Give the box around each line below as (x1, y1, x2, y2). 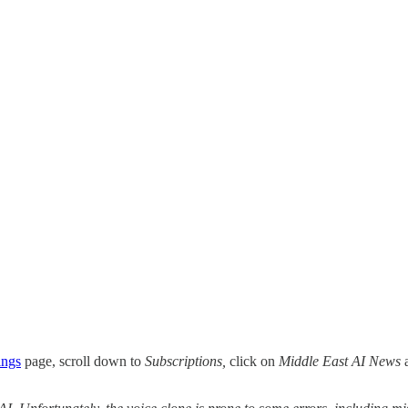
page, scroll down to (21, 352, 145, 369)
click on (229, 352, 279, 369)
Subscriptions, (145, 352, 229, 369)
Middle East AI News (279, 352, 401, 369)
